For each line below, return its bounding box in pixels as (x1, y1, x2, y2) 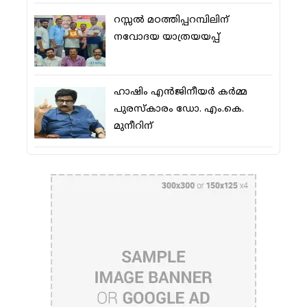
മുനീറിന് (113, 121, 153, 132)
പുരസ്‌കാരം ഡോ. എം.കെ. (113, 103, 244, 115)
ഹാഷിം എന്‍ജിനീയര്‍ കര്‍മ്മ (113, 86, 247, 98)
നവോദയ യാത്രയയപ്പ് (113, 32, 220, 44)
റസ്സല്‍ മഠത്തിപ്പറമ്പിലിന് (113, 14, 229, 27)
